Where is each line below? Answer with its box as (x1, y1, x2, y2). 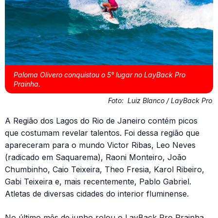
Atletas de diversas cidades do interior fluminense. (5, 189, 189, 199)
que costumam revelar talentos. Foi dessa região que (5, 128, 200, 138)
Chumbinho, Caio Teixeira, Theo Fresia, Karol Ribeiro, (5, 164, 204, 175)
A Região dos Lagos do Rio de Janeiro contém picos (5, 116, 198, 126)
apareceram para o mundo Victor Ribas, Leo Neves (5, 140, 196, 150)
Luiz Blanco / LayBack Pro (127, 96, 212, 105)
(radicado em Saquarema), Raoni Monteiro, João (5, 152, 186, 163)
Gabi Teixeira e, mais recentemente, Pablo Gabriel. (5, 177, 191, 187)
